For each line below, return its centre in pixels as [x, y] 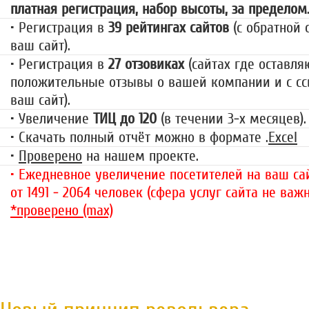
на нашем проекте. [140, 156]
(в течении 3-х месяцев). [231, 119]
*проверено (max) [62, 211]
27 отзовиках [146, 64]
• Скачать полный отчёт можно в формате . [139, 138]
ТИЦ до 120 [125, 119]
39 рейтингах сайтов [169, 28]
